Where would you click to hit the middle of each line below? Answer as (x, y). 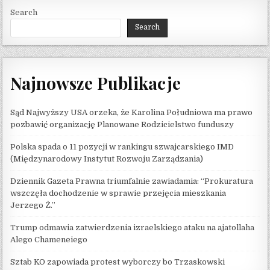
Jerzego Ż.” (33, 206)
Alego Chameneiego (49, 240)
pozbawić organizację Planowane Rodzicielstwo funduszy (122, 125)
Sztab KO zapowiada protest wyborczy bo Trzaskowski (118, 262)
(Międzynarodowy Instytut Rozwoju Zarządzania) (107, 159)
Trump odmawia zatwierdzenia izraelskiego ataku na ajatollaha (133, 228)
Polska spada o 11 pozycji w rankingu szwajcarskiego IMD (122, 147)
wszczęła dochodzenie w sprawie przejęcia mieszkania (118, 193)
